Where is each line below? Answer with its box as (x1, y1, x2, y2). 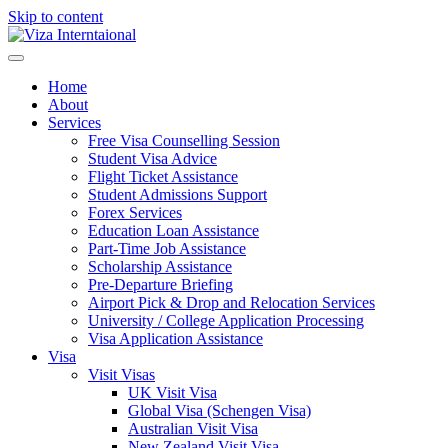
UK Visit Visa (128, 384, 217, 401)
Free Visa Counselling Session (88, 132, 280, 149)
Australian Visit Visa (128, 420, 258, 437)
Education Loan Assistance (88, 222, 259, 239)
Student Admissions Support (88, 186, 267, 203)
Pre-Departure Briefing (88, 276, 233, 293)
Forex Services (88, 204, 182, 221)
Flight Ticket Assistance (88, 168, 238, 185)
